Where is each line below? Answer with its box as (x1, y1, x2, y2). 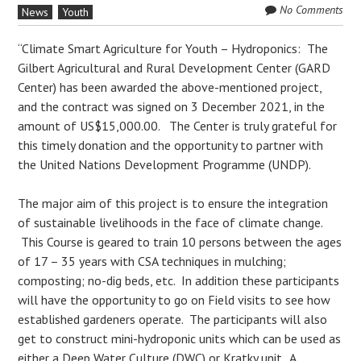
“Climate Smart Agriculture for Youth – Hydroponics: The (18, 40, 329, 56)
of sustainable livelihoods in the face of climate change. (18, 214, 326, 230)
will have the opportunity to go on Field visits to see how (18, 292, 331, 308)
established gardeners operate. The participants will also (18, 311, 328, 327)
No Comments (279, 2, 343, 17)
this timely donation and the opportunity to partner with (18, 137, 324, 153)
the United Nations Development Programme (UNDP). (18, 156, 321, 172)
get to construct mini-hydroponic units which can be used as (18, 330, 342, 346)
